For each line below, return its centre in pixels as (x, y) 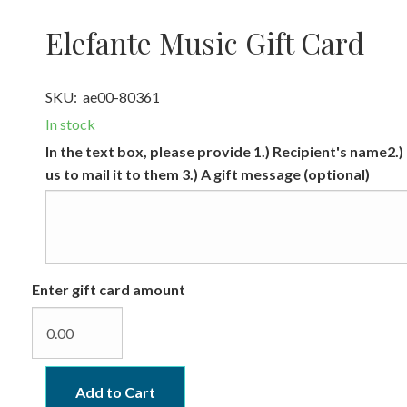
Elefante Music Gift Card (204, 42)
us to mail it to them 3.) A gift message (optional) (207, 174)
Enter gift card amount (108, 289)
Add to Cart (115, 392)
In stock (70, 124)
